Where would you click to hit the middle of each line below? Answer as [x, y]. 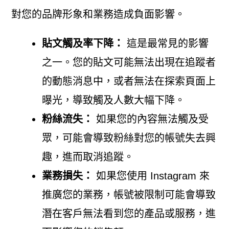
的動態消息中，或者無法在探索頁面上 [129, 81]
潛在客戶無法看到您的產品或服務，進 [129, 213]
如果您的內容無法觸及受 [151, 119]
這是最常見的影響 [166, 43]
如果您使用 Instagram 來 [151, 176]
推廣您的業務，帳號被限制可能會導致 [129, 194]
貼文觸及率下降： [83, 43]
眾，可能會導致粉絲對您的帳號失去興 [129, 138]
